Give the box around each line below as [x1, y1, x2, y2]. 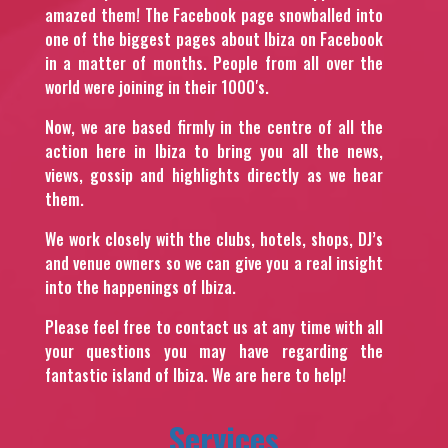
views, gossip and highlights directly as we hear [44, 162, 384, 187]
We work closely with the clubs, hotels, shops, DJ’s [44, 226, 384, 251]
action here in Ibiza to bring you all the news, [44, 138, 384, 163]
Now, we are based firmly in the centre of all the [44, 114, 384, 139]
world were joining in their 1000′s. [44, 74, 269, 99]
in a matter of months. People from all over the [44, 50, 384, 75]
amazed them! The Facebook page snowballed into [44, 2, 384, 27]
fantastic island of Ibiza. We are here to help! [44, 362, 346, 387]
